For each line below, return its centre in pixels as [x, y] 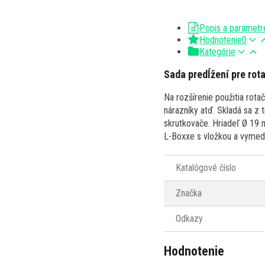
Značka [189, 193]
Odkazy [189, 218]
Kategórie [217, 51]
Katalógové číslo [206, 167]
